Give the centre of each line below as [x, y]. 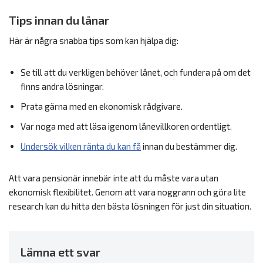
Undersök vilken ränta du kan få [81, 146]
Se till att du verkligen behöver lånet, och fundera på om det [136, 72]
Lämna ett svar [60, 252]
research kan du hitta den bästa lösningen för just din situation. [130, 206]
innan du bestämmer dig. [189, 146]
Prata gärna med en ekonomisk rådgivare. [102, 106]
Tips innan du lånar [59, 20]
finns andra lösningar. [62, 86]
